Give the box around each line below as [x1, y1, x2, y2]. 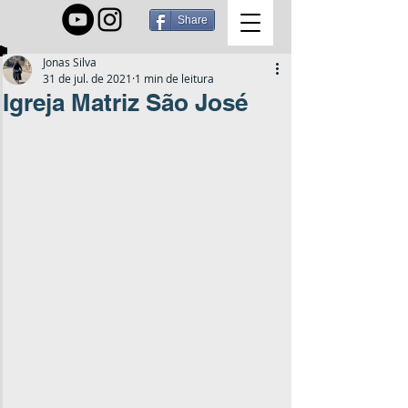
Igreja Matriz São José [3, 88, 248, 117]
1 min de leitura [135, 71, 214, 86]
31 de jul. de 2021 [43, 71, 132, 86]
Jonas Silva [43, 55, 97, 69]
